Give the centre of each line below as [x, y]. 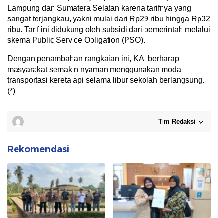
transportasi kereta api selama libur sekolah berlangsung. [107, 80]
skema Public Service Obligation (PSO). [76, 40]
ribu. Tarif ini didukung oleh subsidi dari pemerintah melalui [109, 29]
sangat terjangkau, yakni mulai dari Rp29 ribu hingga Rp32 [109, 19]
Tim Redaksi [177, 121]
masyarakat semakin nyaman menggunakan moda [94, 69]
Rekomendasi [38, 149]
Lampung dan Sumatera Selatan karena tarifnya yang [99, 8]
